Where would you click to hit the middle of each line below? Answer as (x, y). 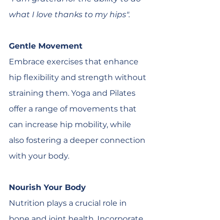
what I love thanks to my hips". (69, 14)
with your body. (39, 156)
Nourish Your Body (47, 187)
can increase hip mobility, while (71, 124)
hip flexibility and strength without (79, 77)
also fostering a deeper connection (78, 140)
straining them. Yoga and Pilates (73, 93)
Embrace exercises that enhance (75, 62)
